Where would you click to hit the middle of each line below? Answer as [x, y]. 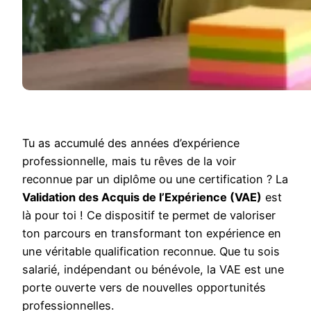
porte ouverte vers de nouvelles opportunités [144, 287]
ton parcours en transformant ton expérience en [152, 233]
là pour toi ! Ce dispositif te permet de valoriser [149, 215]
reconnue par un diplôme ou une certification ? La [155, 179]
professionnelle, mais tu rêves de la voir [129, 161]
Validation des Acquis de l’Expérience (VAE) [142, 197]
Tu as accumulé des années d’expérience [131, 143]
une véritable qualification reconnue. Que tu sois [151, 251]
